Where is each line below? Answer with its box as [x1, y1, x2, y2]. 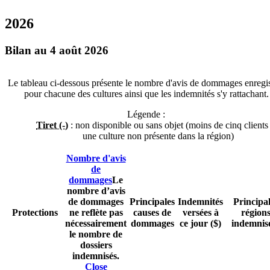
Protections [11, 207, 58, 218]
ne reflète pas [69, 207, 123, 218]
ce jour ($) [180, 218, 221, 229]
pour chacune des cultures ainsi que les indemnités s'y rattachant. [24, 89, 269, 99]
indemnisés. [72, 251, 119, 262]
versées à [182, 207, 219, 218]
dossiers [80, 240, 112, 251]
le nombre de [69, 229, 122, 240]
